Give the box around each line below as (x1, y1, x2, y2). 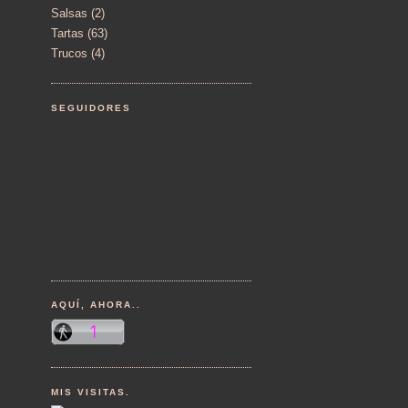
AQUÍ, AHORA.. (51, 300, 142, 311)
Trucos (51, 46, 87, 61)
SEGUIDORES (51, 102, 132, 113)
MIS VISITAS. (51, 386, 131, 397)
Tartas (51, 26, 84, 41)
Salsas (51, 5, 87, 20)
